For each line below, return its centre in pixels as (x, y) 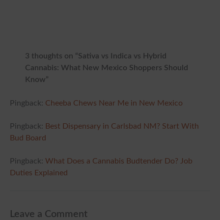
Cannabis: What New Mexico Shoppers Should (107, 68)
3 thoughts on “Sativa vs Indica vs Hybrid (96, 56)
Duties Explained (39, 173)
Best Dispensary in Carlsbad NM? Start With (122, 126)
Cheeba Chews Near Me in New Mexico (114, 103)
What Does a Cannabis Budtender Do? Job (119, 162)
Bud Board (28, 138)
